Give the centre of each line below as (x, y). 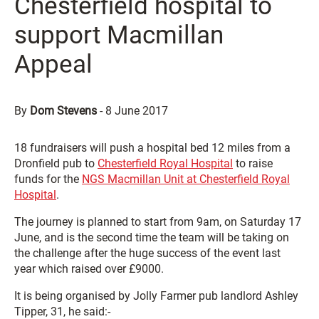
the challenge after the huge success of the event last (147, 253)
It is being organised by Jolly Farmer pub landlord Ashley (156, 296)
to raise (253, 163)
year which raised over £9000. (89, 269)
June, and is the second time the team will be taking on (152, 237)
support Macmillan (119, 35)
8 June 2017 (137, 111)
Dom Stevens (63, 111)
